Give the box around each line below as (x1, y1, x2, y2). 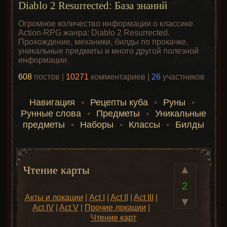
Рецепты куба (90, 97, 148, 107)
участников (161, 72, 205, 81)
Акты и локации (24, 193, 83, 202)
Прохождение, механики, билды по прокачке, (18, 37, 188, 46)
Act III (133, 193, 154, 202)
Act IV (32, 203, 54, 212)
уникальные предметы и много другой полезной (18, 47, 199, 55)
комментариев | (89, 72, 152, 81)
